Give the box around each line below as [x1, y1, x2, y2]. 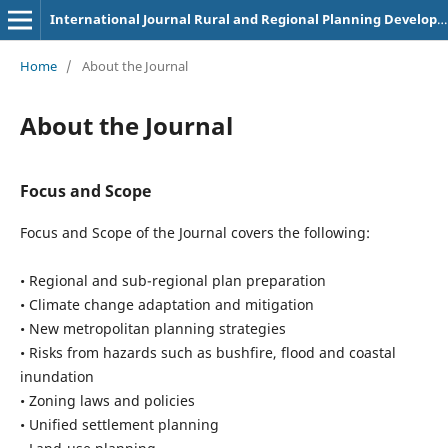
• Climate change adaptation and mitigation [19, 294, 314, 314]
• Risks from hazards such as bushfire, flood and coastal [19, 342, 396, 362]
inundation [19, 366, 94, 386]
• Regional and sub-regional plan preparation [19, 270, 326, 290]
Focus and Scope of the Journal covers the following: [19, 222, 370, 242]
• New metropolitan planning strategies [19, 318, 286, 338]
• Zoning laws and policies [19, 390, 195, 410]
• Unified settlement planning [19, 414, 219, 434]
